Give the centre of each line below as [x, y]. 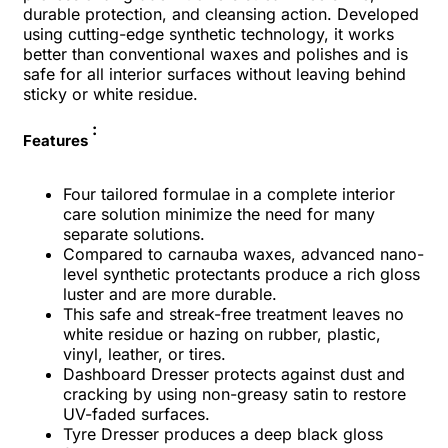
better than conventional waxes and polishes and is [215, 54]
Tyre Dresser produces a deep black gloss [223, 433]
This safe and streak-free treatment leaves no [233, 313]
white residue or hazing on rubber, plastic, [222, 333]
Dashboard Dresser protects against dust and [234, 373]
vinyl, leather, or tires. [144, 353]
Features [55, 141]
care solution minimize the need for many [219, 213]
